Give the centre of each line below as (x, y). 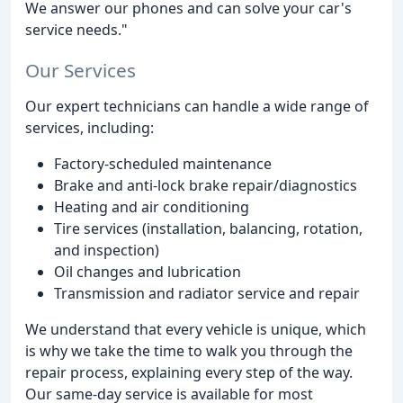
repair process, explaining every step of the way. (189, 372)
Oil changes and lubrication (148, 271)
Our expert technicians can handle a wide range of (197, 106)
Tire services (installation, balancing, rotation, (208, 228)
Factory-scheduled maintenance (163, 163)
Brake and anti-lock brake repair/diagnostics (206, 185)
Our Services (81, 70)
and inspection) (107, 250)
